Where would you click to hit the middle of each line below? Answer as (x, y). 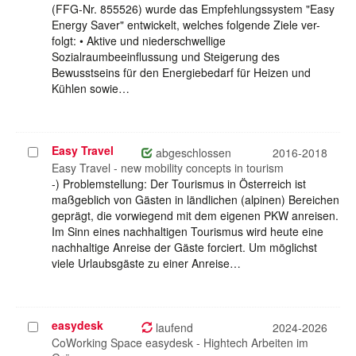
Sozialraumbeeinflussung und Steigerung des (166, 57)
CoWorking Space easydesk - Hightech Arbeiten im (180, 343)
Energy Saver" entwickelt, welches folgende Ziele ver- (186, 25)
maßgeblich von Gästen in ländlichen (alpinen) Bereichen (195, 200)
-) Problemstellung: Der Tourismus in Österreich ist (179, 184)
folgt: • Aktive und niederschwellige (139, 41)
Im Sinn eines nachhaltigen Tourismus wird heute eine (188, 232)
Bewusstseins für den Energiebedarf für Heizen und (181, 73)
